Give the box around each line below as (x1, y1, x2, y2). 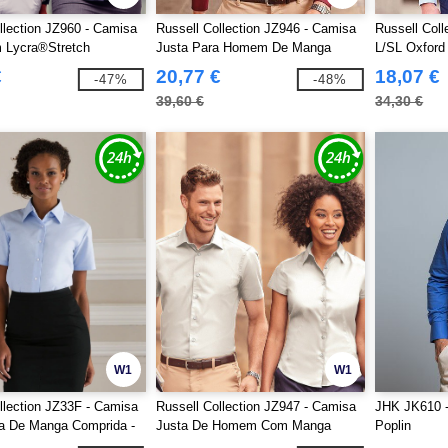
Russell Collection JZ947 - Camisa (155, 399, 356, 414)
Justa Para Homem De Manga (155, 40, 331, 55)
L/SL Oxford (375, 40, 446, 55)
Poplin (375, 418, 412, 433)
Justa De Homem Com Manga (155, 418, 331, 433)
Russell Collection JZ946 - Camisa (155, 21, 356, 36)
